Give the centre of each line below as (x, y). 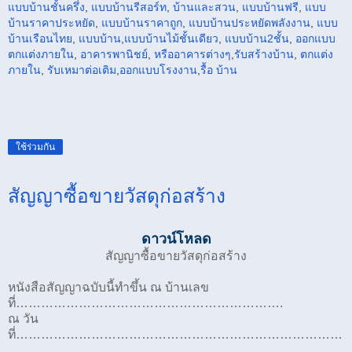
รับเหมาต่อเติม (82, 70)
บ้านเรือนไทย (40, 39)
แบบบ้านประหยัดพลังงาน (248, 23)
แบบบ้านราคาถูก (142, 23)
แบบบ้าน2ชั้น (257, 39)
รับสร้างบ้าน (264, 55)
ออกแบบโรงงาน (158, 70)
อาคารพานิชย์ (114, 55)
